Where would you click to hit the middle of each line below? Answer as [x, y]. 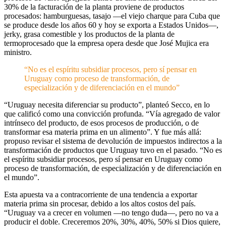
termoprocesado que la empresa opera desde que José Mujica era [106, 43]
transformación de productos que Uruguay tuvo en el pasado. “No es [113, 150]
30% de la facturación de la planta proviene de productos [94, 7]
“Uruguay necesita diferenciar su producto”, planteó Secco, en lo [107, 105]
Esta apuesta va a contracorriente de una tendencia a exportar [101, 194]
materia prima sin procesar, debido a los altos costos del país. [100, 204]
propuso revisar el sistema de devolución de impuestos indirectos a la [113, 141]
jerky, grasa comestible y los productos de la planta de [89, 34]
